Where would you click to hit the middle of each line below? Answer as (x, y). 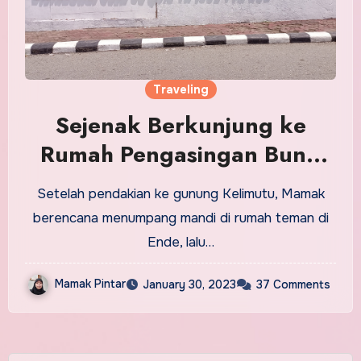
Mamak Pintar (90, 283)
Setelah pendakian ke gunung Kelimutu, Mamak (180, 193)
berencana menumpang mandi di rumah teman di (180, 218)
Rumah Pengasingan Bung (180, 154)
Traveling (180, 89)
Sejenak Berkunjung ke (180, 125)
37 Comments (293, 284)
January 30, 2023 (189, 284)
